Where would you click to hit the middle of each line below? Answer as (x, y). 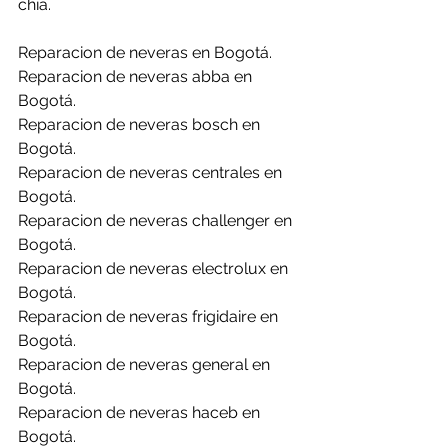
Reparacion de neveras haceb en (141, 412)
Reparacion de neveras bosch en (141, 124)
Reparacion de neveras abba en (137, 76)
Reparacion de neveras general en (146, 364)
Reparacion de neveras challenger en (157, 220)
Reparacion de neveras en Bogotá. (145, 52)
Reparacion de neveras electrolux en (155, 268)
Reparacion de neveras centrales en (152, 172)
